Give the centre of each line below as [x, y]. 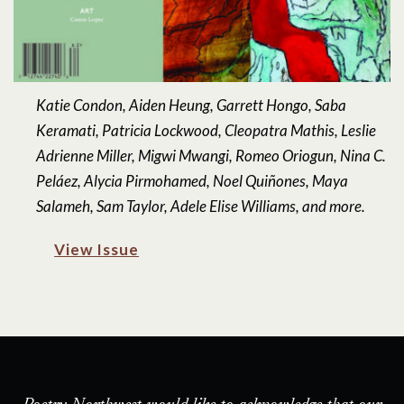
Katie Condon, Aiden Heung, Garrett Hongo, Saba [192, 106]
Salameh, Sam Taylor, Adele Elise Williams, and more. [201, 207]
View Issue [97, 250]
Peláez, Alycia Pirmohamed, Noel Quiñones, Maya [193, 181]
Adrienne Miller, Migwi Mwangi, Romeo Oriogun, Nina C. [211, 156]
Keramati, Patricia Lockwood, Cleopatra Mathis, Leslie [207, 131]
